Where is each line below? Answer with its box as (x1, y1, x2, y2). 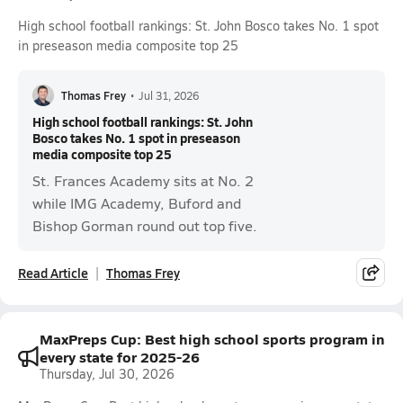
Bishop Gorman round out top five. (32, 216, 257, 235)
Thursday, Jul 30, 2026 (40, 365, 175, 382)
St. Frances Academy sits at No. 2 (32, 171, 254, 190)
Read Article (18, 264, 88, 282)
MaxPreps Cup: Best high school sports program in (40, 328, 385, 349)
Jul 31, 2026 (139, 87, 199, 103)
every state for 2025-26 (40, 346, 200, 367)
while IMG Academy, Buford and (32, 193, 241, 212)
